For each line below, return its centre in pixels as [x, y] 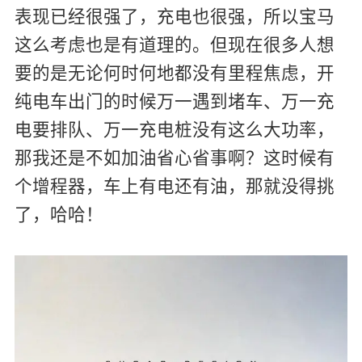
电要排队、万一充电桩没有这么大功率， [174, 128]
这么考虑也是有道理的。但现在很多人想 [174, 43]
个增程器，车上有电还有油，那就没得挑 [174, 184]
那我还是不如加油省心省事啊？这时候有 [174, 156]
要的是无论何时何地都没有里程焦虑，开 [174, 71]
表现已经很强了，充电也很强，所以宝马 [174, 15]
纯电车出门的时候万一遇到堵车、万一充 [174, 99]
